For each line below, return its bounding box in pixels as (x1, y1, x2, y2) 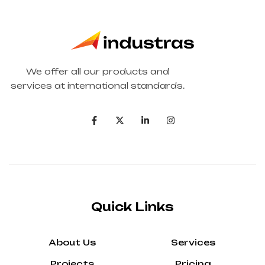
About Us (49, 237, 96, 247)
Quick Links (91, 199, 174, 214)
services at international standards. (11, 80, 185, 91)
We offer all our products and (26, 66, 169, 76)
